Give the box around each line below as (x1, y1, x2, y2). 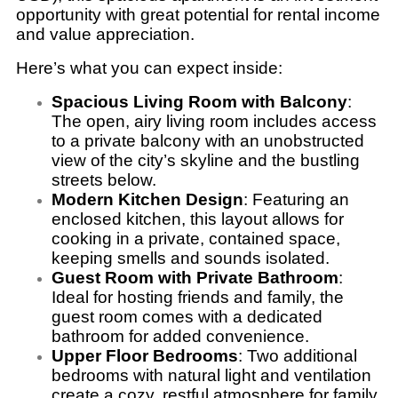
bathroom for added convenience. (52, 326, 309, 346)
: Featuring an (243, 189, 349, 209)
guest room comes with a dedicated (52, 306, 322, 326)
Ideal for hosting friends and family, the (52, 287, 344, 306)
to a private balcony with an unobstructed (52, 131, 364, 150)
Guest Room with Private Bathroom (52, 267, 338, 287)
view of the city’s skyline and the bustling (52, 150, 360, 170)
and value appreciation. (16, 24, 195, 44)
